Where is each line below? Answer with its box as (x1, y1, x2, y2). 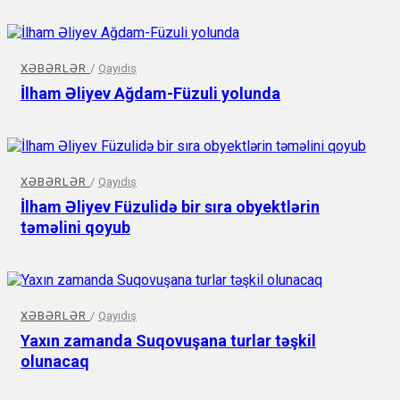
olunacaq (21, 351, 89, 371)
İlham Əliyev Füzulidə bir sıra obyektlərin (21, 196, 320, 216)
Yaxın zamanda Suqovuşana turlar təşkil (21, 330, 316, 350)
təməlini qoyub (21, 217, 130, 237)
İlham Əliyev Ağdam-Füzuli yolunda (21, 83, 280, 103)
